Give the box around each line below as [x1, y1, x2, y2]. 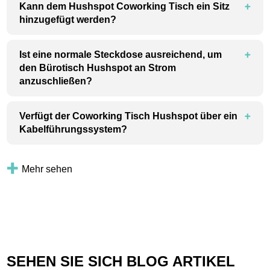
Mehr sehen [22, 164, 73, 175]
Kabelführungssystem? [19, 124, 128, 135]
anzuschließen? [19, 76, 93, 87]
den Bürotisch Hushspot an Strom [19, 63, 177, 74]
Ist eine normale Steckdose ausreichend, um [19, 49, 222, 60]
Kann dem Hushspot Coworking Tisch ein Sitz [19, 1, 230, 12]
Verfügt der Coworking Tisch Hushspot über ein [19, 111, 238, 122]
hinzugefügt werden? [19, 14, 117, 25]
